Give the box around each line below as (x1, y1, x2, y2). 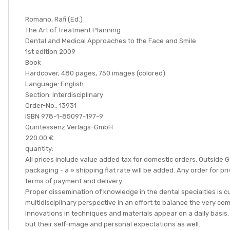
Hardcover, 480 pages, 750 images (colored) (25, 69, 165, 77)
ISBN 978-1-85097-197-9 (25, 112, 103, 120)
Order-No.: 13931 (25, 102, 76, 109)
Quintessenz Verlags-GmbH (25, 123, 113, 131)
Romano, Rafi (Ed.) (25, 15, 83, 23)
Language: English (25, 80, 84, 88)
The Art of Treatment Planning (25, 26, 121, 34)
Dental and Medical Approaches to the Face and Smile (25, 37, 196, 45)
